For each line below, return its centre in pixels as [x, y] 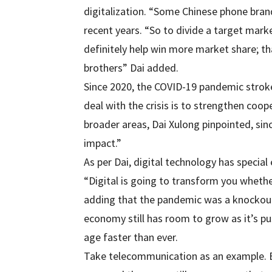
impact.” [103, 143]
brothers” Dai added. [131, 68]
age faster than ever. [131, 237]
